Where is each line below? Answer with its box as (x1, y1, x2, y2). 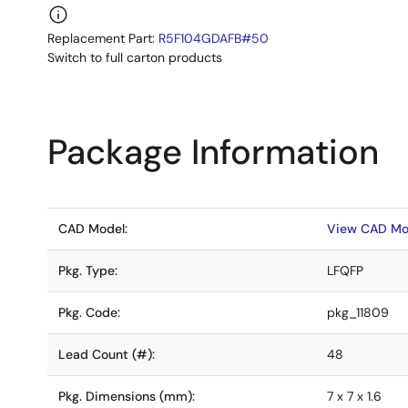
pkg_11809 (327, 304, 389, 321)
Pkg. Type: (58, 262, 117, 279)
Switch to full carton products (47, 49, 222, 66)
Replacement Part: (47, 30, 158, 46)
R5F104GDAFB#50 (158, 30, 269, 46)
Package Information (47, 129, 379, 175)
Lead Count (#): (58, 346, 155, 362)
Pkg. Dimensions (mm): (58, 388, 195, 404)
